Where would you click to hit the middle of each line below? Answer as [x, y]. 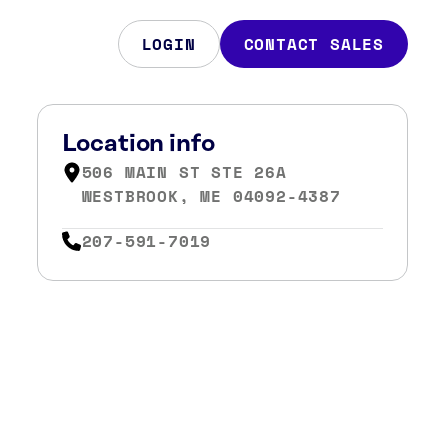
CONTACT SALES [313, 44]
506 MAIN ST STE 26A [184, 172]
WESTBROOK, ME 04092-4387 [211, 196]
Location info [138, 144]
